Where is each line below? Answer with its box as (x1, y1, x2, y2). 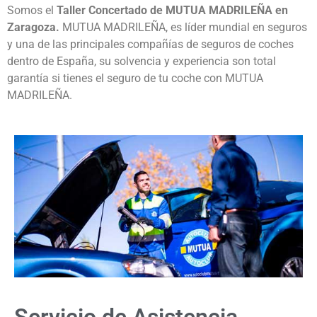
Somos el (7, 4, 57, 17)
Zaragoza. (7, 21, 59, 34)
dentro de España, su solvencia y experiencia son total (7, 54, 276, 68)
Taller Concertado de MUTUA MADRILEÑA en (57, 4, 288, 17)
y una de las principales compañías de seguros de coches (7, 38, 294, 51)
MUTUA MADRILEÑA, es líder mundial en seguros (59, 21, 307, 34)
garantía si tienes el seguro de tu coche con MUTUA (7, 71, 263, 85)
